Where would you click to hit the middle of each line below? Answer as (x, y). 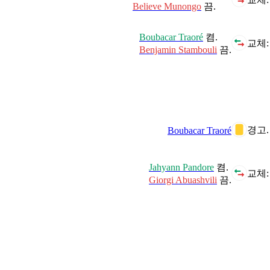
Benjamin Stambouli (178, 49)
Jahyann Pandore (181, 167)
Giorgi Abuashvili (183, 180)
